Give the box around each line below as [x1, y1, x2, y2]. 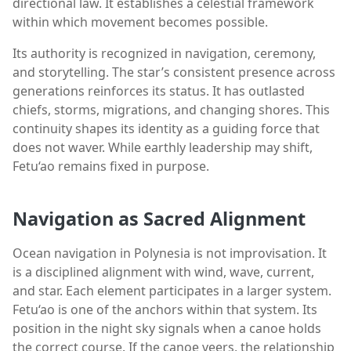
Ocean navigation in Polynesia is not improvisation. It [13, 244, 327, 262]
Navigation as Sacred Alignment [13, 206, 306, 232]
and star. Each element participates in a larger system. [13, 282, 331, 300]
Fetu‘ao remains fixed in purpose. [13, 157, 209, 175]
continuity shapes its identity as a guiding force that [13, 119, 320, 137]
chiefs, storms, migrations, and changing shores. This [13, 100, 330, 118]
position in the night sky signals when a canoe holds [13, 320, 321, 338]
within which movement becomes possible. [13, 13, 268, 31]
